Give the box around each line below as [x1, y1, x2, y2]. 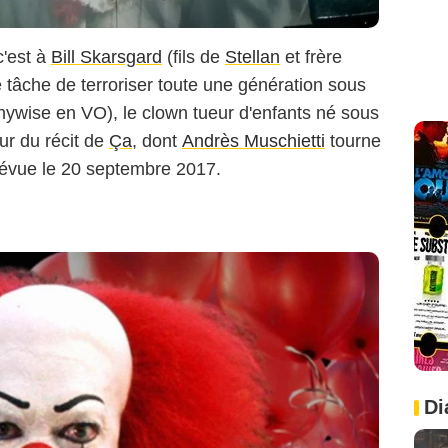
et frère [280, 46, 342, 67]
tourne [325, 130, 381, 151]
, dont [132, 130, 182, 151]
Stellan [225, 46, 280, 67]
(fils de [162, 46, 225, 67]
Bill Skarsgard [51, 46, 162, 67]
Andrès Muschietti [182, 130, 325, 151]
